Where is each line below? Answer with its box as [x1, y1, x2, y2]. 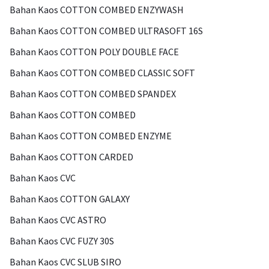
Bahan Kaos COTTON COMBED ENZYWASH [10, 4, 184, 16]
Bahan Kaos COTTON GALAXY [10, 193, 130, 205]
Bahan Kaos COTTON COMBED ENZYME [10, 130, 172, 142]
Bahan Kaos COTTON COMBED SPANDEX [10, 88, 176, 100]
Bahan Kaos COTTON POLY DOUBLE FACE [10, 46, 179, 58]
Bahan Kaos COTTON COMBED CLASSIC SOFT [10, 67, 195, 79]
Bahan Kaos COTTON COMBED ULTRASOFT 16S [10, 25, 203, 37]
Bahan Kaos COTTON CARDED [10, 151, 133, 163]
